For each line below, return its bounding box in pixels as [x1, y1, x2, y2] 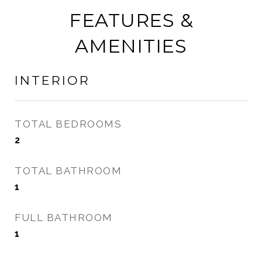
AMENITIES [75, 35, 187, 57]
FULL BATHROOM [15, 212, 113, 223]
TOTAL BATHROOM [15, 165, 122, 177]
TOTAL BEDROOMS [15, 118, 122, 130]
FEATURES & [68, 9, 194, 32]
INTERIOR [15, 73, 90, 88]
